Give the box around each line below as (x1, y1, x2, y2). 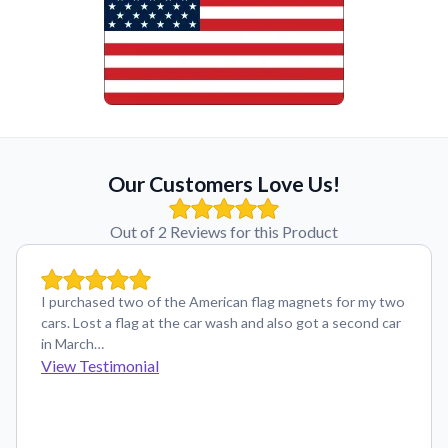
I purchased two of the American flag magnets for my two (41, 293, 405, 310)
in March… (41, 335, 104, 352)
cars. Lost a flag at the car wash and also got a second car (41, 314, 401, 331)
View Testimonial (41, 356, 159, 375)
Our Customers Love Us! (108, 171, 340, 197)
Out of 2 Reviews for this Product (110, 222, 338, 241)
